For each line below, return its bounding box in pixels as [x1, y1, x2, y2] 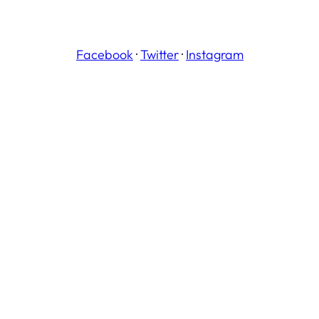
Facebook [76, 46, 133, 63]
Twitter [140, 46, 179, 63]
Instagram [186, 46, 244, 63]
